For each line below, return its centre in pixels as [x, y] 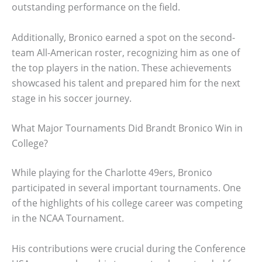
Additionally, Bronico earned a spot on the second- [123, 37]
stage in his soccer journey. [72, 98]
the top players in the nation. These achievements [122, 68]
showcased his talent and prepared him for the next [126, 83]
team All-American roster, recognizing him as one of [126, 52]
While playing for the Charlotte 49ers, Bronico [112, 173]
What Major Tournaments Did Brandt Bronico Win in [127, 128]
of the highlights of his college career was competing [127, 203]
